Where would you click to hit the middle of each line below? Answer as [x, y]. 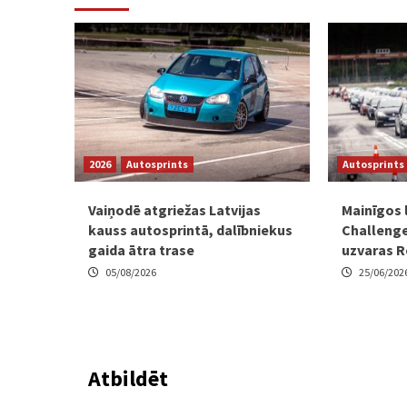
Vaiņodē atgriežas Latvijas [174, 210]
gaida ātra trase [141, 250]
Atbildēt [128, 379]
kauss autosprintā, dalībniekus [190, 230]
